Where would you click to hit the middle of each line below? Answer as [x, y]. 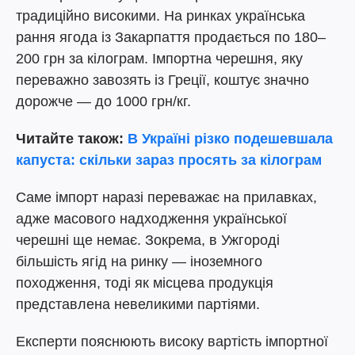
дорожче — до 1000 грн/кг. [103, 101]
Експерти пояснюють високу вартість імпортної [172, 342]
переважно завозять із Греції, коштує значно [162, 80]
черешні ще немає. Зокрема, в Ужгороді [148, 240]
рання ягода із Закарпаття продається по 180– [171, 37]
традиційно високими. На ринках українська [160, 16]
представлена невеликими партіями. [138, 304]
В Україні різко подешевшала [228, 139]
